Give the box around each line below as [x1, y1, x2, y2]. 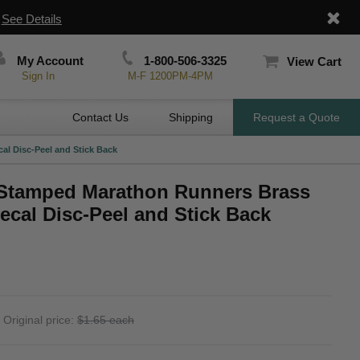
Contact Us [72, 111, 129, 124]
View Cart [286, 55, 342, 68]
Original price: [3, 313, 77, 326]
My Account [14, 54, 84, 67]
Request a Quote [253, 111, 340, 124]
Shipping [169, 111, 213, 124]
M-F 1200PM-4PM [127, 70, 213, 82]
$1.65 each [77, 313, 134, 326]
